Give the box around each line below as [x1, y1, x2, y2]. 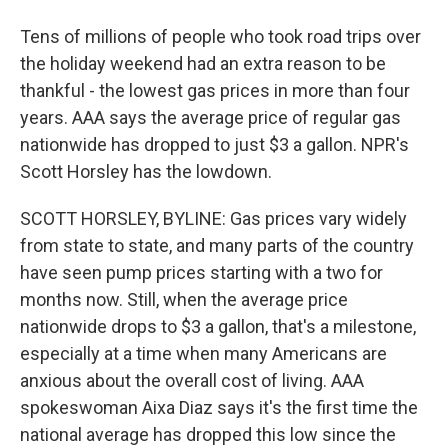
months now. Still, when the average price [20, 289, 348, 310]
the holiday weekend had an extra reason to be [20, 53, 386, 74]
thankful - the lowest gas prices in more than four [20, 80, 410, 101]
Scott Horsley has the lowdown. [20, 161, 272, 182]
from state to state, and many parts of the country [20, 235, 414, 256]
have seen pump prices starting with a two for [20, 262, 383, 283]
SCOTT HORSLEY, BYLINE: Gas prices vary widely [20, 208, 407, 229]
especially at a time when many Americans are [20, 343, 387, 364]
